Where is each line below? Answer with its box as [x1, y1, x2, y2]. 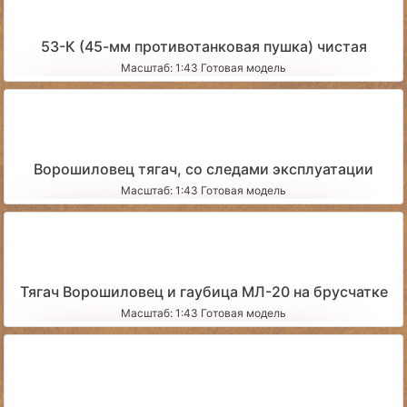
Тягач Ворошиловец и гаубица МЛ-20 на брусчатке [19, 282, 388, 301]
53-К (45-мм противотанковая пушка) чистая [40, 36, 367, 55]
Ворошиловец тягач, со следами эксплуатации [34, 159, 373, 178]
